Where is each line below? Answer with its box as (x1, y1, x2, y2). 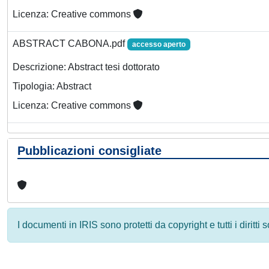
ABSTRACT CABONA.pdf (13, 38, 127, 49)
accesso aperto (131, 40, 186, 49)
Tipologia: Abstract (13, 81, 91, 92)
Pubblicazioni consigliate (17, 144, 162, 157)
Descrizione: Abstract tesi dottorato (13, 62, 160, 73)
